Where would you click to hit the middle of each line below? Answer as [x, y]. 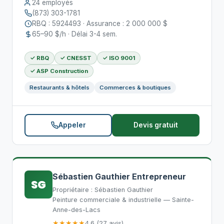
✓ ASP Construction [59, 71]
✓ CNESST [76, 58]
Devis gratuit [156, 125]
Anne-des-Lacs [76, 210]
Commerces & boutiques [135, 87]
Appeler [72, 125]
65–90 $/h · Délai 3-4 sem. [74, 34]
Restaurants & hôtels [59, 87]
